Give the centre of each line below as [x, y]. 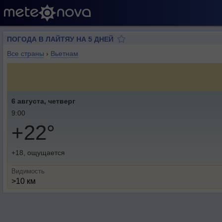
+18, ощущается [38, 153]
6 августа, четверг [43, 101]
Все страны [26, 54]
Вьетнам [64, 54]
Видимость [28, 171]
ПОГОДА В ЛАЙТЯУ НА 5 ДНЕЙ [60, 39]
